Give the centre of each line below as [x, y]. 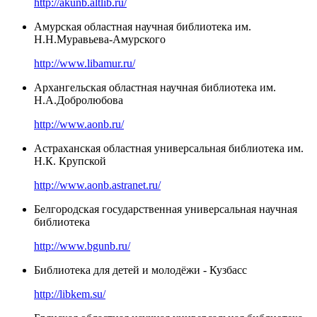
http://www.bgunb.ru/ [82, 246]
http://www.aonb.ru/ [79, 124]
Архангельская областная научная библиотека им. [155, 87]
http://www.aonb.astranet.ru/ [97, 185]
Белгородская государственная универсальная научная [166, 209]
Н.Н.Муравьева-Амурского [100, 39]
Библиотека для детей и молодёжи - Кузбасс [140, 270]
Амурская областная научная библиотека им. [143, 26]
